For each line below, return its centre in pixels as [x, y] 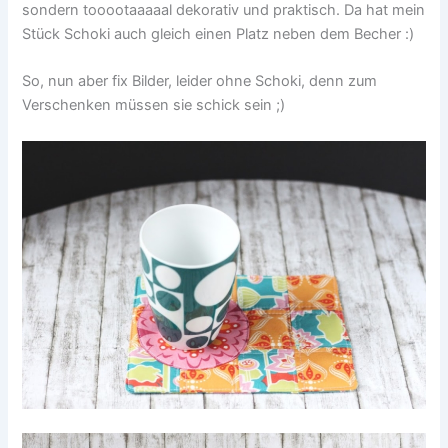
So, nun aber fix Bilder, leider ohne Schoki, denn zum [200, 81]
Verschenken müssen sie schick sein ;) [154, 105]
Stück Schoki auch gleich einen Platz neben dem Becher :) [218, 33]
